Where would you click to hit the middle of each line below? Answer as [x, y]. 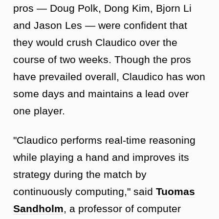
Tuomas [175, 191]
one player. [39, 110]
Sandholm [38, 208]
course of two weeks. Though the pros [102, 59]
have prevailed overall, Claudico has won [109, 76]
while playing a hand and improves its [101, 157]
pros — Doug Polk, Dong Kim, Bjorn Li [102, 8]
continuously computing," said [85, 191]
